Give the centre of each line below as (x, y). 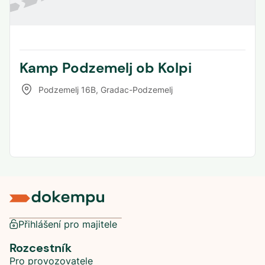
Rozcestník (41, 248)
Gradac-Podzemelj (137, 89)
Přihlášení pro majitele (68, 224)
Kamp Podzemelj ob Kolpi (106, 68)
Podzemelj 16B (67, 89)
